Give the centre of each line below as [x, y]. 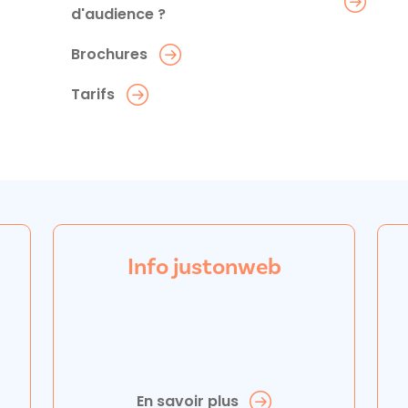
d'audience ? [118, 14]
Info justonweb [204, 266]
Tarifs [93, 94]
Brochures [109, 54]
